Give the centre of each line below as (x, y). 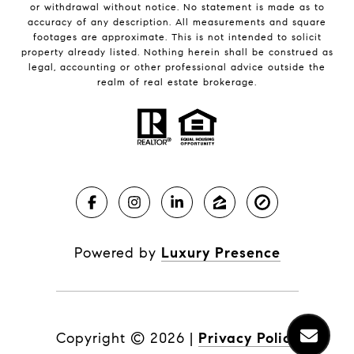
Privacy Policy (248, 338)
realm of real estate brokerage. (177, 81)
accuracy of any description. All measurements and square (177, 21)
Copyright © (100, 338)
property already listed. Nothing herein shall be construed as (177, 51)
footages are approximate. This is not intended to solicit (177, 36)
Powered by (117, 252)
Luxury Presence (220, 252)
